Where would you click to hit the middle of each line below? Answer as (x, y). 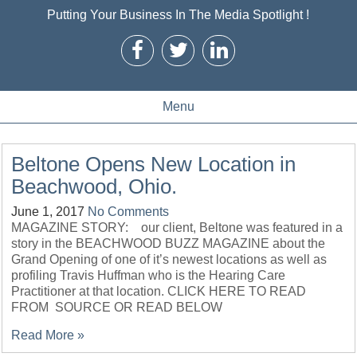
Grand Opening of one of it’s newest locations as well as (169, 259)
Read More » (48, 335)
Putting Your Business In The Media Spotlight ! (178, 15)
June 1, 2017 (48, 212)
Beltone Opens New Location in (154, 164)
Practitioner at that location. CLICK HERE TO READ (159, 291)
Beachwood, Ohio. (94, 186)
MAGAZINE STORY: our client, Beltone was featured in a (177, 228)
